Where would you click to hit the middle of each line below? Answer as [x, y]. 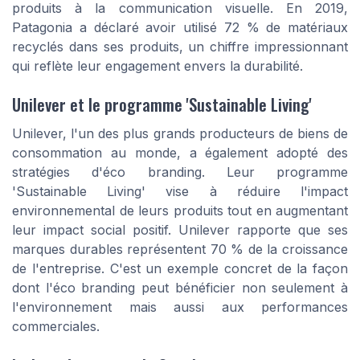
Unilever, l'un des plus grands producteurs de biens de [180, 134]
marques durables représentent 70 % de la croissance [180, 250]
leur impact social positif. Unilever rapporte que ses [180, 230]
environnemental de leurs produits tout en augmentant [180, 211]
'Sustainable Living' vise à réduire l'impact [180, 192]
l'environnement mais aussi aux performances [180, 307]
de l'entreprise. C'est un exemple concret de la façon [180, 269]
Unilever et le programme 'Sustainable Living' [162, 104]
